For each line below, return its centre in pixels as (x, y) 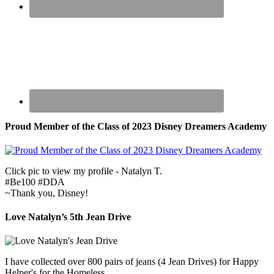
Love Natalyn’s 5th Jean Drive (68, 217)
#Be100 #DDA (35, 182)
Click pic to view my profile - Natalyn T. (83, 171)
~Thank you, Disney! (46, 193)
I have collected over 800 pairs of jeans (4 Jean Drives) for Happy (132, 262)
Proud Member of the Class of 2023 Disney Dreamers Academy (136, 126)
